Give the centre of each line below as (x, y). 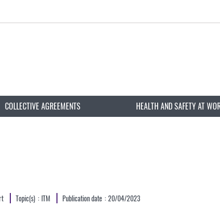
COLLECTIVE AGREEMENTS (43, 106)
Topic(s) (26, 198)
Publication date (82, 198)
